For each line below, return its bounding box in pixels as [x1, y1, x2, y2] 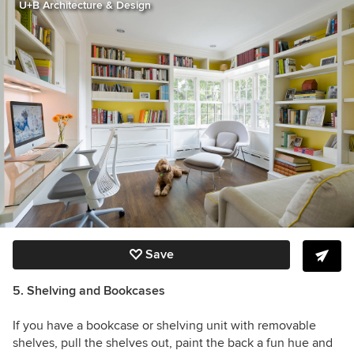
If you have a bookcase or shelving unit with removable [13, 317, 316, 333]
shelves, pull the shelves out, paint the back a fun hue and [13, 334, 333, 351]
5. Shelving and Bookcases [13, 282, 165, 299]
